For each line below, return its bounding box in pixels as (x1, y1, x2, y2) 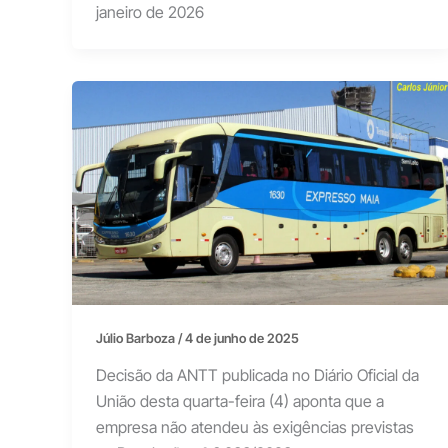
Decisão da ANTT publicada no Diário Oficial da (96, 365, 419, 386)
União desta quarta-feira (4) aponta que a (96, 391, 384, 412)
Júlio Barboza (96, 329, 178, 346)
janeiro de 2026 (96, 2, 204, 23)
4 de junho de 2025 (185, 329, 299, 346)
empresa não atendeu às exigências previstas (96, 417, 414, 438)
